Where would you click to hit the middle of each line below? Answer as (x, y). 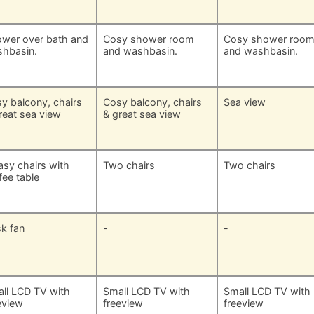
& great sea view (142, 114)
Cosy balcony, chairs (153, 102)
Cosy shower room (149, 39)
